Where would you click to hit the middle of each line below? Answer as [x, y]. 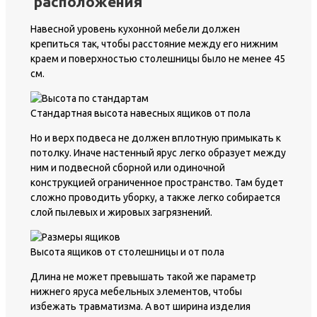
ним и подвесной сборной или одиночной [128, 167]
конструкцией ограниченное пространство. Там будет [157, 182]
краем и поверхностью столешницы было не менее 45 [158, 58]
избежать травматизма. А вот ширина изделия [140, 306]
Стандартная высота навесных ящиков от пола [140, 113]
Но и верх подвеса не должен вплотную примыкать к [156, 138]
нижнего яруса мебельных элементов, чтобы [136, 291]
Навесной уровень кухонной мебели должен [135, 29]
